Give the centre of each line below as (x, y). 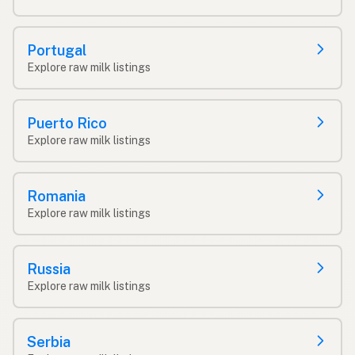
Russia (49, 269)
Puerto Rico (67, 123)
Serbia (49, 342)
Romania (56, 196)
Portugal (57, 50)
